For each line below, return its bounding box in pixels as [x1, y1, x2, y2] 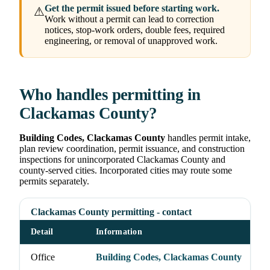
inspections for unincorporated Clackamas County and [19, 154, 225, 165]
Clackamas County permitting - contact [31, 207, 192, 218]
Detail [31, 227, 54, 237]
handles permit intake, [165, 133, 251, 143]
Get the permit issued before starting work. [45, 3, 219, 14]
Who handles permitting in [19, 86, 201, 104]
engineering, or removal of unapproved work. [45, 36, 218, 46]
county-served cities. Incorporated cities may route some [19, 165, 232, 176]
